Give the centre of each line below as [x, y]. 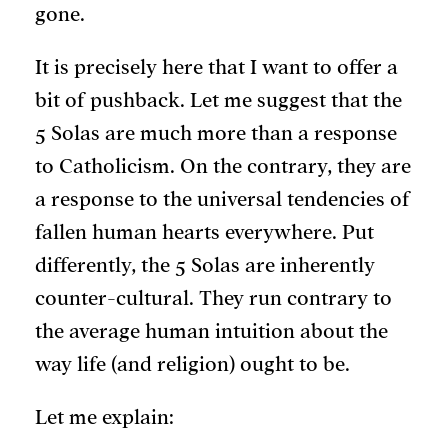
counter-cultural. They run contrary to [213, 299]
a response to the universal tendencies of [222, 200]
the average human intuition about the [211, 332]
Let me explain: [104, 418]
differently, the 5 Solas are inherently [205, 266]
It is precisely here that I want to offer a [216, 68]
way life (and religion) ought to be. [192, 365]
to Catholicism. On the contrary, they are [223, 167]
